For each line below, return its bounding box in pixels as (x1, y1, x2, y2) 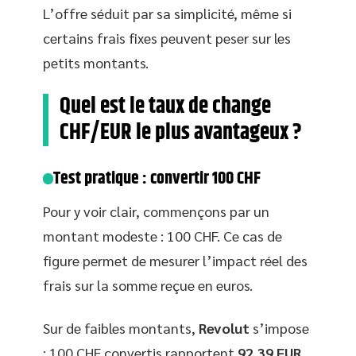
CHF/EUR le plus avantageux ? (60, 116, 302, 149)
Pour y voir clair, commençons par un (43, 202, 269, 220)
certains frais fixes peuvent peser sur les (43, 29, 291, 47)
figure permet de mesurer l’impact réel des (43, 251, 308, 269)
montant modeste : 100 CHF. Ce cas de (43, 226, 282, 245)
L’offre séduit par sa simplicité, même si (43, 4, 292, 22)
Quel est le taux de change (60, 90, 271, 123)
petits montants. (43, 53, 149, 72)
